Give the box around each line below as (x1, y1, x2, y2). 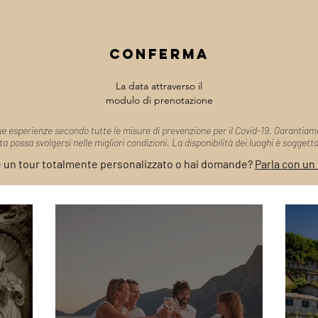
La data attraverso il (116, 79, 202, 92)
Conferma (109, 45, 209, 62)
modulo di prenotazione (105, 94, 213, 106)
